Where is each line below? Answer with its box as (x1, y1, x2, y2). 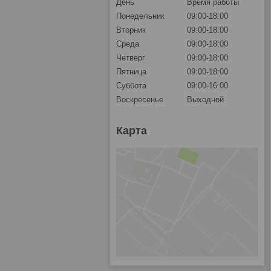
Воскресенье (116, 95, 163, 105)
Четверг (116, 53, 145, 63)
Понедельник (116, 11, 165, 21)
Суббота (116, 81, 146, 91)
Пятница (116, 67, 146, 77)
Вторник (116, 25, 146, 35)
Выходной (187, 95, 224, 105)
